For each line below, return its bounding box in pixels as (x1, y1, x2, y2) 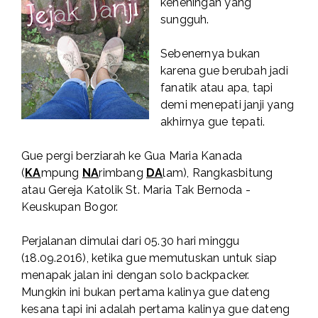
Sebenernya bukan (160, 47, 261, 61)
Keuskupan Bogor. (21, 200, 119, 214)
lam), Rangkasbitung (163, 166, 273, 180)
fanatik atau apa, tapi (160, 81, 273, 95)
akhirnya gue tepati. (160, 115, 265, 129)
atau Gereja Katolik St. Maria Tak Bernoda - (21, 183, 251, 197)
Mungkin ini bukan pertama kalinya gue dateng (21, 285, 270, 300)
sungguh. (160, 13, 209, 27)
